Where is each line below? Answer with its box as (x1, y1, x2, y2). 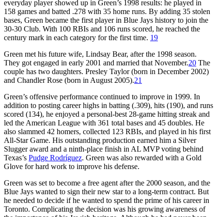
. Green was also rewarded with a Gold (82, 153, 201, 162)
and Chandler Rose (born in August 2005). (4, 76, 134, 84)
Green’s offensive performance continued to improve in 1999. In (4, 92, 200, 101)
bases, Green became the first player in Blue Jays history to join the (4, 15, 208, 24)
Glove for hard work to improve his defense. (4, 162, 139, 170)
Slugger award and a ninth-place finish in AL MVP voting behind (4, 144, 203, 153)
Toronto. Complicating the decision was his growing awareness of (4, 204, 205, 213)
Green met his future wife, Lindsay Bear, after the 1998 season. (4, 49, 197, 58)
